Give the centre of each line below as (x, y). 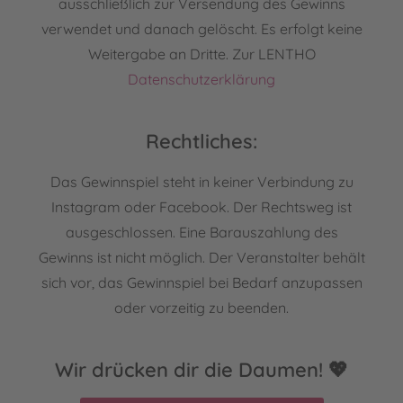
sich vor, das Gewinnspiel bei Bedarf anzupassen (201, 283)
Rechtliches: (201, 142)
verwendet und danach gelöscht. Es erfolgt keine (201, 29)
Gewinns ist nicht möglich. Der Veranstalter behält (201, 258)
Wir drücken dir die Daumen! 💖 (201, 370)
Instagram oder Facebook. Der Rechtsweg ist (201, 207)
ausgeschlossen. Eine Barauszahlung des (201, 233)
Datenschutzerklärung (201, 80)
